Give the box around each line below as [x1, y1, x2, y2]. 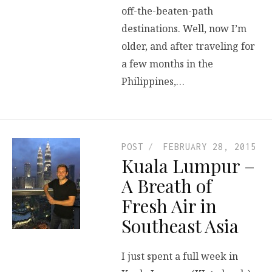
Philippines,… [121, 74, 185, 88]
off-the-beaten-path [121, 4, 213, 18]
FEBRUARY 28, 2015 [163, 141, 256, 152]
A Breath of [121, 174, 212, 199]
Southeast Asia [121, 214, 239, 239]
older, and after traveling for [121, 39, 255, 53]
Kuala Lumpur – [121, 154, 255, 178]
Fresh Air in [121, 194, 217, 219]
